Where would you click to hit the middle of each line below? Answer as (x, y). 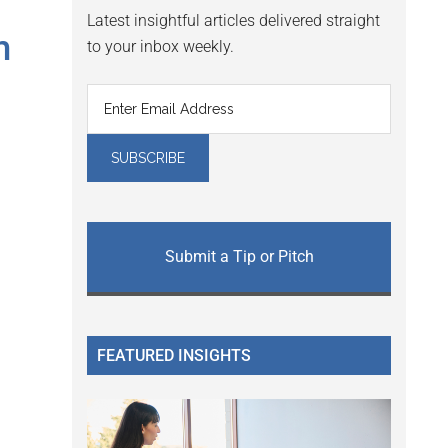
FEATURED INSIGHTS (174, 356)
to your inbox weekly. (160, 47)
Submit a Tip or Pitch (239, 257)
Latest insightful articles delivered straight (233, 21)
